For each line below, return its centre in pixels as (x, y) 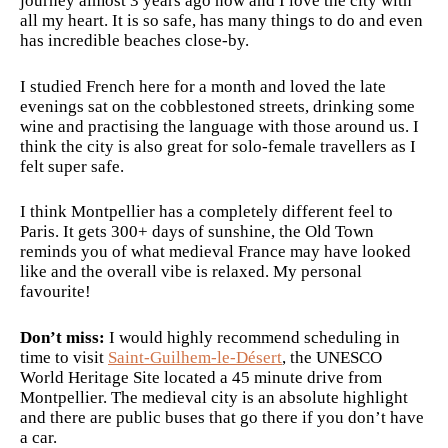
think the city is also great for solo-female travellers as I (218, 146)
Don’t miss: (62, 337)
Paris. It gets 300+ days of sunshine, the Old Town (197, 232)
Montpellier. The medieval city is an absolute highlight (214, 397)
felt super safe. (72, 166)
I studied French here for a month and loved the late (203, 86)
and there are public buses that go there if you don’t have (222, 417)
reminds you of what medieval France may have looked (215, 252)
